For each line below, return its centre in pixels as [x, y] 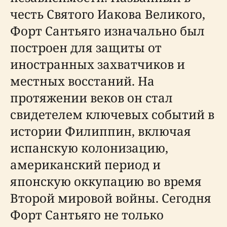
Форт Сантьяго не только [87, 215]
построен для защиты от [86, 47]
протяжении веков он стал [91, 98]
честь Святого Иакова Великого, [108, 14]
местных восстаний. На [82, 81]
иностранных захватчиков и [98, 64]
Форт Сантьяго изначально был [107, 31]
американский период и [85, 164]
